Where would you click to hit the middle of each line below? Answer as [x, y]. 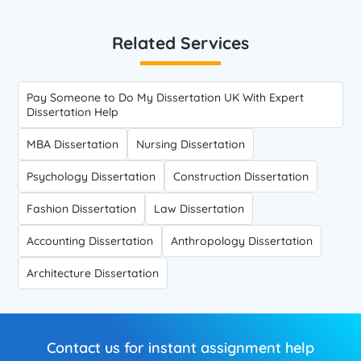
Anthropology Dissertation [242, 241]
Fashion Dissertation [82, 209]
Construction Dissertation [241, 176]
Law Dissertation [199, 209]
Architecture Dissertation [93, 273]
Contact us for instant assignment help [180, 348]
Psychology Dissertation [91, 176]
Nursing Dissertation [191, 144]
